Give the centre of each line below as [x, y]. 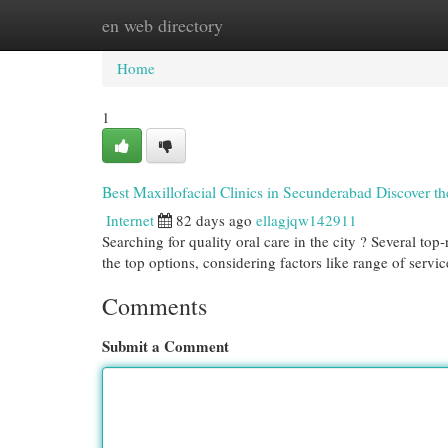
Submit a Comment [165, 346]
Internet [130, 220]
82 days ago [214, 220]
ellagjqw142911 [306, 220]
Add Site [366, 25]
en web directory [162, 25]
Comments [154, 306]
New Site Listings [254, 25]
